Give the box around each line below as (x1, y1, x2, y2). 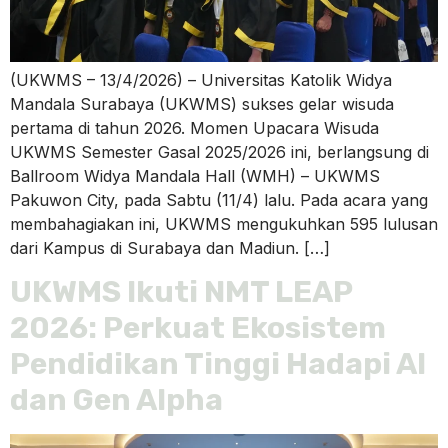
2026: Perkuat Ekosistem (10, 310, 386, 347)
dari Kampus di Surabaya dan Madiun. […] (10, 237, 330, 258)
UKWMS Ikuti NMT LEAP (10, 274, 352, 311)
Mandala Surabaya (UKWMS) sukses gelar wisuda (10, 93, 394, 114)
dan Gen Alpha (10, 382, 223, 419)
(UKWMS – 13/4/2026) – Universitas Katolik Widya (10, 69, 392, 90)
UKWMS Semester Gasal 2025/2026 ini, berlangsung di (10, 141, 429, 162)
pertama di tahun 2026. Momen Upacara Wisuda (10, 117, 379, 138)
